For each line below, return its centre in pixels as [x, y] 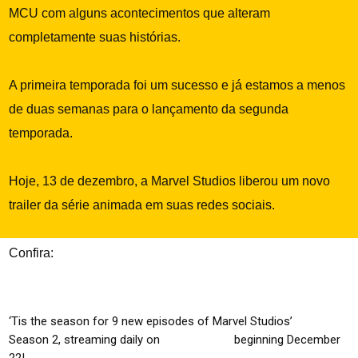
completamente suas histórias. [97, 37]
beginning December [286, 339]
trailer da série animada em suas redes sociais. [144, 205]
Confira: [32, 253]
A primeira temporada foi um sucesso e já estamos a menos [177, 85]
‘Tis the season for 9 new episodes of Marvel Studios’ [153, 321]
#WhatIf [318, 321]
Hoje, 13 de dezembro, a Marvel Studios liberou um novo [170, 181]
